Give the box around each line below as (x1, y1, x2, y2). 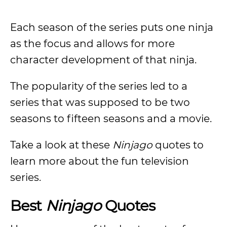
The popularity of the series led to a (10, 80, 187, 92)
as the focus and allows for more (10, 37, 175, 50)
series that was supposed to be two (10, 96, 190, 108)
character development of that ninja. (10, 54, 197, 66)
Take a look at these (10, 139, 112, 151)
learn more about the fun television (10, 155, 189, 167)
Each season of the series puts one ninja (10, 21, 213, 33)
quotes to (153, 139, 204, 151)
